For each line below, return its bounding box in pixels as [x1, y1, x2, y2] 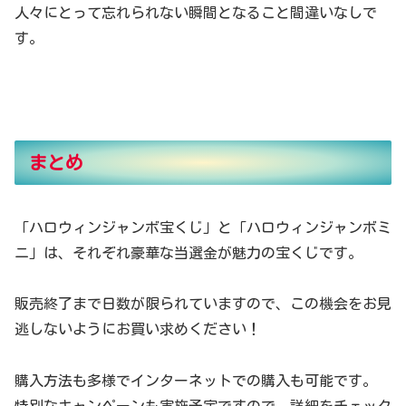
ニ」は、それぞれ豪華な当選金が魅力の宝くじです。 [14, 245, 362, 260]
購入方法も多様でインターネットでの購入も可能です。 [14, 373, 377, 389]
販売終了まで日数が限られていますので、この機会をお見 [14, 296, 391, 312]
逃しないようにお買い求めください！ [14, 322, 261, 337]
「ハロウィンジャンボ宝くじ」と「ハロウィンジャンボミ [14, 219, 391, 235]
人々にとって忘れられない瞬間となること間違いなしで [14, 5, 377, 20]
